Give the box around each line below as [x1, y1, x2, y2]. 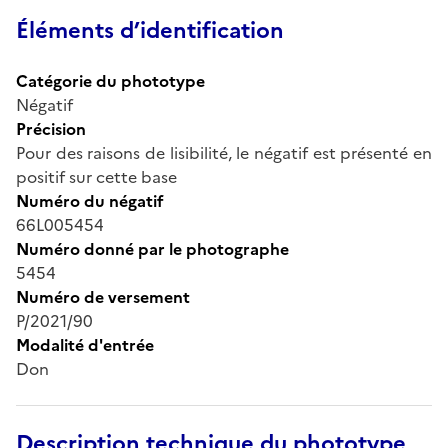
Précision [16, 116, 86, 141]
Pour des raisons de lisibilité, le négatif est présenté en [16, 140, 432, 165]
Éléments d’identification [16, 13, 284, 47]
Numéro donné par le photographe [16, 236, 289, 261]
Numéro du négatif [16, 188, 164, 213]
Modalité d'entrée [16, 332, 154, 357]
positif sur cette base [16, 164, 177, 189]
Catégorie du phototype [16, 68, 205, 93]
